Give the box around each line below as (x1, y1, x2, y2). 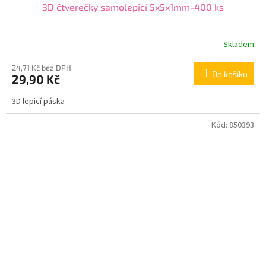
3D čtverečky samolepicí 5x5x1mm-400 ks (42, 1, 224, 12)
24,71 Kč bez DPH (12, 63, 71, 72)
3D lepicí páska (12, 96, 65, 107)
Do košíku (212, 69, 248, 79)
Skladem (223, 38, 254, 50)
